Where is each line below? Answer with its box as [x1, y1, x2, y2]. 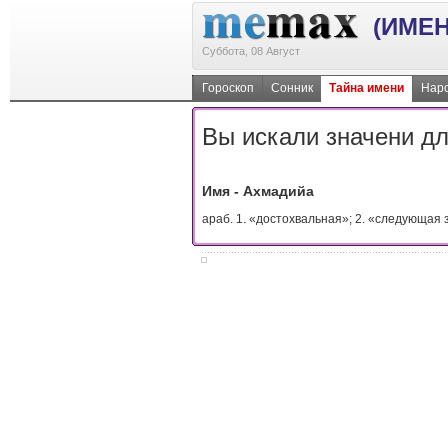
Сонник [271, 81, 313, 95]
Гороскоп [202, 81, 254, 95]
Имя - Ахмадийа [202, 184, 314, 199]
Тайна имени [329, 81, 404, 95]
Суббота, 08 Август [202, 45, 300, 57]
